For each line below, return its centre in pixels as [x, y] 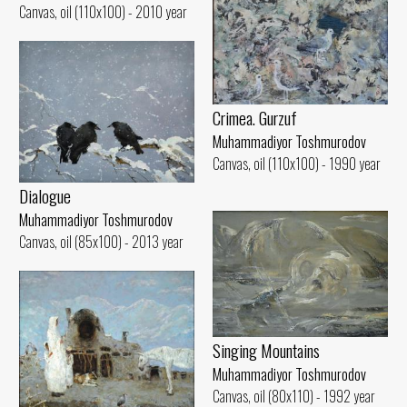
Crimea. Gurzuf [255, 118]
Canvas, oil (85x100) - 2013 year [101, 242]
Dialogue [45, 196]
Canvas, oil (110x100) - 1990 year [297, 164]
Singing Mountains [266, 350]
